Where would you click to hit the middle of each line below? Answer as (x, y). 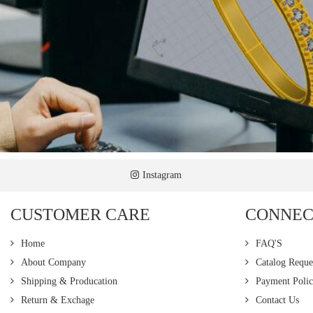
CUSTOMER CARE (80, 214)
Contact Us (277, 300)
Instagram (162, 175)
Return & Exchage (58, 300)
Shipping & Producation (69, 281)
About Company (53, 262)
